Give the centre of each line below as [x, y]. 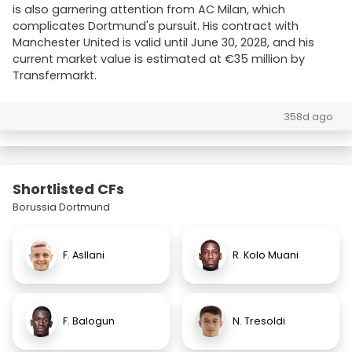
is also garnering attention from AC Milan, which [149, 9]
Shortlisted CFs [68, 189]
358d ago [308, 117]
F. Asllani [84, 255]
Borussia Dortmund [61, 207]
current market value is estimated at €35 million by [159, 59]
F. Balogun [89, 321]
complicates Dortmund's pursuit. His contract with [156, 26]
